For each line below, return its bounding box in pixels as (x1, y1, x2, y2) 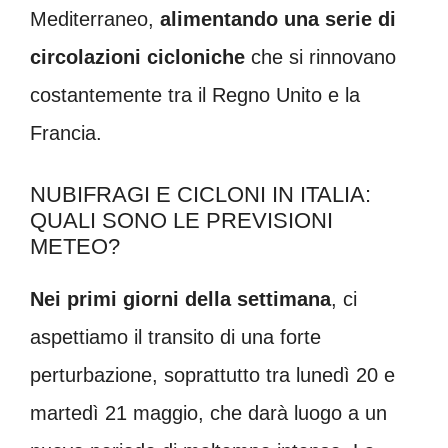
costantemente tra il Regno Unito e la (30, 83, 360, 106)
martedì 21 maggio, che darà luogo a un (30, 401, 387, 424)
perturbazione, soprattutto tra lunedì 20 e (30, 363, 395, 386)
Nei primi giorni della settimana (30, 287, 331, 310)
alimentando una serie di (160, 7, 396, 30)
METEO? (30, 233, 120, 259)
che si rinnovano (245, 45, 396, 68)
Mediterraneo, (30, 7, 160, 30)
